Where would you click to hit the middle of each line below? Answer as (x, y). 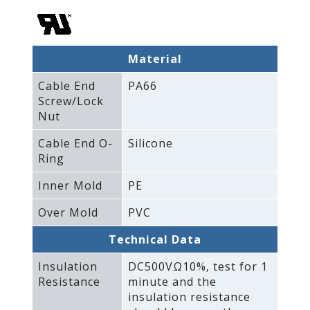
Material (155, 58)
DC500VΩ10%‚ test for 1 (198, 266)
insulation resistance (189, 297)
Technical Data (155, 239)
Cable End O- (75, 143)
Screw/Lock (71, 101)
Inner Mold (70, 185)
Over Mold (68, 212)
